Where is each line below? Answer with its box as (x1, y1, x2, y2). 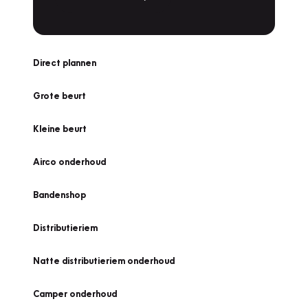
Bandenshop (33, 189, 86, 200)
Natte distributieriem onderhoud (33, 255, 175, 266)
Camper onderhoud (33, 288, 117, 299)
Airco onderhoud (33, 156, 106, 167)
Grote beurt (33, 90, 86, 101)
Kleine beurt (33, 123, 87, 134)
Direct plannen (33, 57, 96, 68)
